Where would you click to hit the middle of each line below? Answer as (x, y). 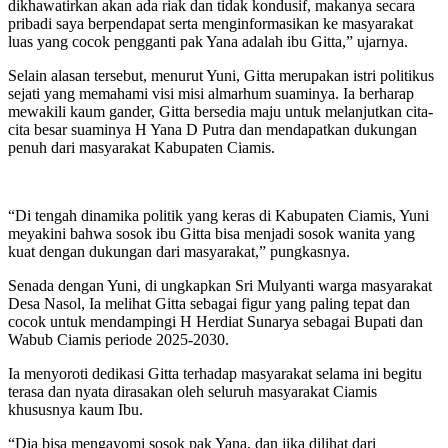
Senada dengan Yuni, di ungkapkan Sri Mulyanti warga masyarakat (220, 285)
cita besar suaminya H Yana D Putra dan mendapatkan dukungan (212, 129)
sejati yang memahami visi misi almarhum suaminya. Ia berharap (211, 93)
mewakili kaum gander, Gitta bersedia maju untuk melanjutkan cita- (220, 111)
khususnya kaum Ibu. (75, 409)
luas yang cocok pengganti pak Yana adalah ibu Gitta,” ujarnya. (208, 41)
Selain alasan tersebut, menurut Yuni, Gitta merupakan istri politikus (221, 75)
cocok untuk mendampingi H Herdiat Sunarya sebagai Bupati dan (215, 321)
